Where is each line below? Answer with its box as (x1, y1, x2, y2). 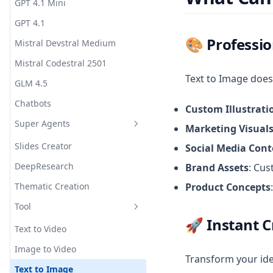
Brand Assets (185, 161, 249, 174)
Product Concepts (185, 180, 271, 194)
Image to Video (15, 243, 76, 255)
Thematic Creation (15, 180, 90, 192)
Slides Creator (15, 140, 72, 152)
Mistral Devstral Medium (15, 37, 116, 49)
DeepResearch (15, 160, 74, 172)
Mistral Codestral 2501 (15, 57, 107, 69)
